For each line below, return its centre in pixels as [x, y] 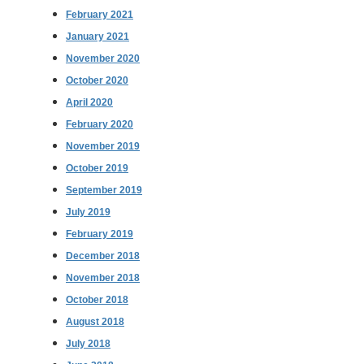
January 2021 [97, 36]
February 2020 [100, 124]
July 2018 [88, 343]
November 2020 [103, 58]
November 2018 [103, 277]
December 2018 [103, 256]
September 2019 [104, 190]
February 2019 [100, 234]
